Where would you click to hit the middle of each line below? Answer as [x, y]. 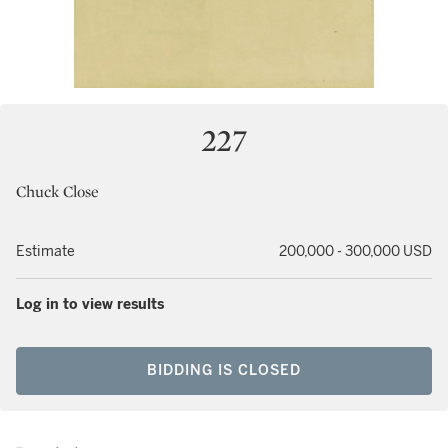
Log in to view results [90, 304]
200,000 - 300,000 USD [355, 251]
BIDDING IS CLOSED [224, 370]
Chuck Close [57, 191]
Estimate [45, 251]
